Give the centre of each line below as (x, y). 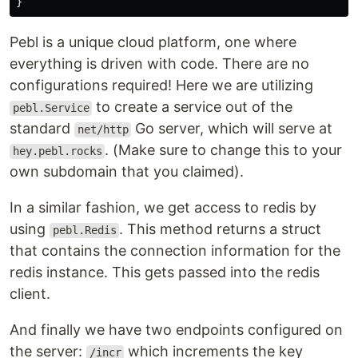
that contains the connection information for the (175, 251)
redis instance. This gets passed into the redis (165, 272)
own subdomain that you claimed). (127, 172)
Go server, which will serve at (232, 129)
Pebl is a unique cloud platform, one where (153, 42)
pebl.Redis (84, 231)
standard (42, 129)
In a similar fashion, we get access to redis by (163, 208)
